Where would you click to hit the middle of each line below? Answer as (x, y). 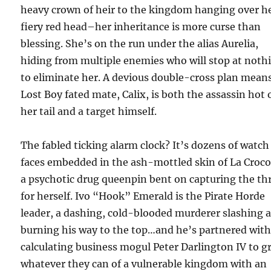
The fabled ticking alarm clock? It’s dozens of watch (145, 145)
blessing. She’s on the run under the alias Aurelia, (140, 43)
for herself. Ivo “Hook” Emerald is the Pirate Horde (143, 196)
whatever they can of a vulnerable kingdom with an (144, 263)
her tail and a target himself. (89, 111)
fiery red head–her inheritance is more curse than (141, 26)
